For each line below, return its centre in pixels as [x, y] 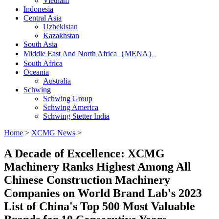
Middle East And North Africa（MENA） [90, 54]
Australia [57, 81]
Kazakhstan [61, 35]
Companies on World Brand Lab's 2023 [103, 193]
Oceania [36, 72]
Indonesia [38, 9]
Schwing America [71, 107]
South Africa [43, 63]
